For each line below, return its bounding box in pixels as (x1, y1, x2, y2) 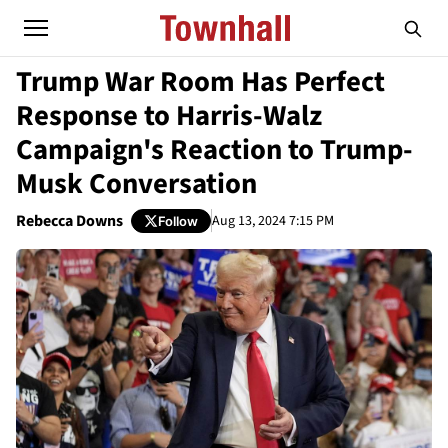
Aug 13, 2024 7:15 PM (212, 210, 334, 231)
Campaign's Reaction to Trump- (16, 130, 413, 170)
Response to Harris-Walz (16, 96, 322, 136)
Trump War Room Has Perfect (16, 62, 385, 102)
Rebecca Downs (16, 210, 123, 232)
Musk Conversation (16, 164, 257, 204)
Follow (158, 212, 198, 229)
